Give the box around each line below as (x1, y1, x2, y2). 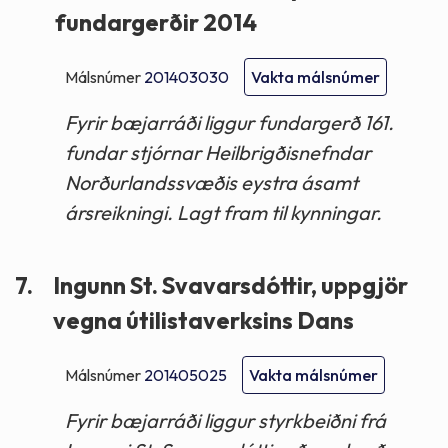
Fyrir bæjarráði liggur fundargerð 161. (65, 110, 394, 136)
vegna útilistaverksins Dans (53, 306, 354, 336)
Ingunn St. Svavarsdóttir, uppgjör (53, 271, 408, 301)
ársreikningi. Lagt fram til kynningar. (65, 200, 382, 226)
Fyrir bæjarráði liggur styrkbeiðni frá (65, 407, 386, 433)
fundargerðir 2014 (55, 8, 257, 38)
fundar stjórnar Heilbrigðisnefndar (65, 140, 371, 166)
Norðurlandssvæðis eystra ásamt (65, 170, 358, 196)
